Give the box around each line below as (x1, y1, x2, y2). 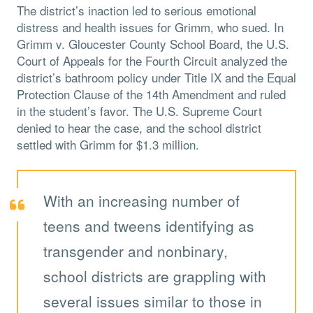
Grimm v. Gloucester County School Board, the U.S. (17, 35, 289, 52)
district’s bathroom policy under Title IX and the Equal (17, 68, 296, 86)
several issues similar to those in (43, 291, 262, 312)
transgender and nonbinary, (43, 240, 228, 261)
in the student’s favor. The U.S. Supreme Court (17, 102, 262, 119)
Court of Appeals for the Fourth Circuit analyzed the (17, 52, 287, 69)
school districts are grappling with (43, 265, 266, 286)
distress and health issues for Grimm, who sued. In (17, 18, 284, 36)
